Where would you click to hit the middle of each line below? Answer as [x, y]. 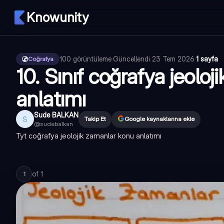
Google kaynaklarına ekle [159, 119]
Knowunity [57, 17]
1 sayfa [207, 59]
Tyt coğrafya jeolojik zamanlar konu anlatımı [89, 136]
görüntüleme [92, 59]
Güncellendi [132, 59]
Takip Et [95, 119]
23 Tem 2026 [173, 59]
